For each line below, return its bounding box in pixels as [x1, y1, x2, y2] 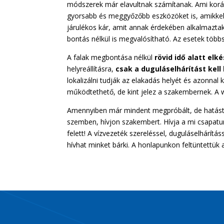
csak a [115, 63, 139, 73]
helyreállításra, [67, 63, 116, 73]
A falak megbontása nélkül [67, 52, 155, 62]
